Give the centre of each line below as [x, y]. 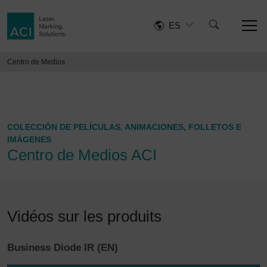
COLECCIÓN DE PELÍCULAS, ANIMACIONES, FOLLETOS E [124, 127]
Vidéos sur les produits [84, 216]
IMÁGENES [29, 139]
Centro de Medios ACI [82, 155]
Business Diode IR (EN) [63, 247]
